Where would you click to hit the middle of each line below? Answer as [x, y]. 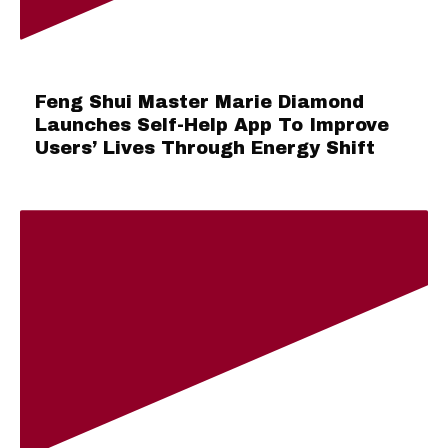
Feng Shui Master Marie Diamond [199, 102]
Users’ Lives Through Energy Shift [205, 148]
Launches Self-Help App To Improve [212, 125]
